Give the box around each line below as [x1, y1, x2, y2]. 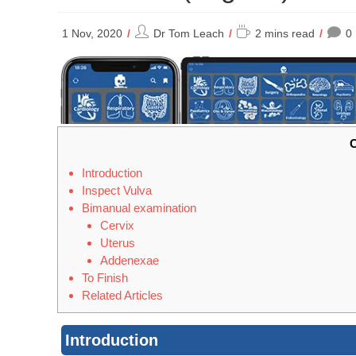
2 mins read [255, 27, 315, 40]
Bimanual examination [82, 201, 196, 215]
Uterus [99, 236, 135, 250]
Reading [236, 25, 278, 38]
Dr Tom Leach [153, 27, 224, 40]
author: [134, 42, 170, 55]
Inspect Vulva [82, 184, 152, 198]
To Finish [82, 271, 128, 285]
